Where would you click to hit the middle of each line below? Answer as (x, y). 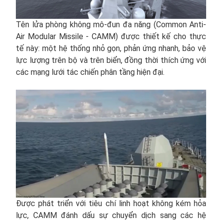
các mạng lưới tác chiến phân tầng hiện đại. (90, 72)
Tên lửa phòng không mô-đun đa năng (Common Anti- (111, 25)
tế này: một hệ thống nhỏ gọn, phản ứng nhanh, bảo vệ (111, 49)
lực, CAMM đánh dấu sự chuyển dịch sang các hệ (111, 216)
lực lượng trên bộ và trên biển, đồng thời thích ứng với (111, 60)
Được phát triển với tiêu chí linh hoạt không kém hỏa (111, 204)
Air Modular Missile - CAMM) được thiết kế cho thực (111, 37)
